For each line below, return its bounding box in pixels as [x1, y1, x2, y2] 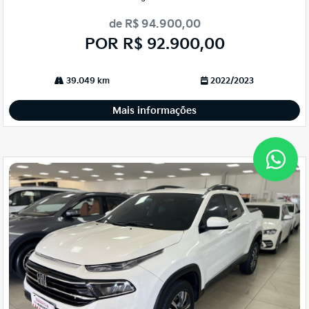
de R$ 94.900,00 [108, 17, 201, 31]
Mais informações [112, 104, 197, 117]
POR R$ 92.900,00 [84, 34, 225, 54]
